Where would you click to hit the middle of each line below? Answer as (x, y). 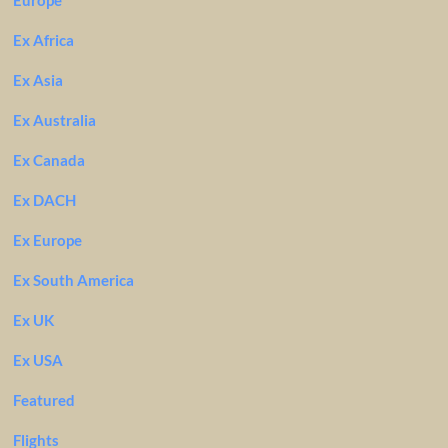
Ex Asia (37, 80)
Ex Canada (48, 160)
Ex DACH (44, 200)
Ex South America (73, 280)
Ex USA (37, 360)
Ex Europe (47, 240)
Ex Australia (54, 120)
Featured (43, 400)
